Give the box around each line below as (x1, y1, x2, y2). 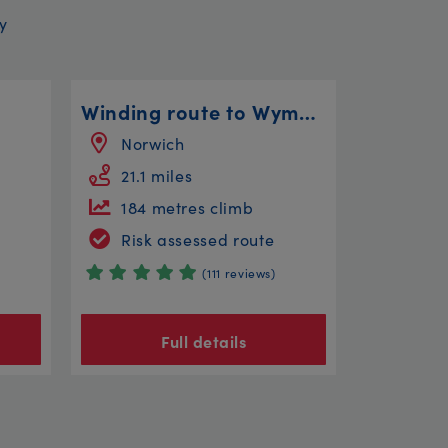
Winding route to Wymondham (298, 96, 316, 125)
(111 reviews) (202, 263, 276, 281)
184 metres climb (121, 195, 254, 218)
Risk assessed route (121, 227, 275, 250)
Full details (161, 330, 246, 353)
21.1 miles (121, 163, 193, 186)
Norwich (121, 131, 185, 154)
